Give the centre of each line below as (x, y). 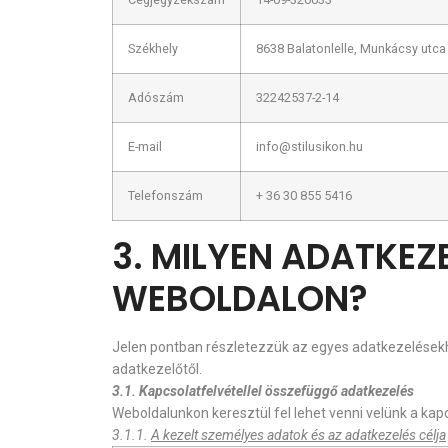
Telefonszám (165, 195)
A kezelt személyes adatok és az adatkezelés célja (298, 435)
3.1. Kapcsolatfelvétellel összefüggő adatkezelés (263, 391)
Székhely (153, 48)
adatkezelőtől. (157, 369)
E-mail (145, 146)
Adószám (156, 97)
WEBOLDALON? (240, 298)
